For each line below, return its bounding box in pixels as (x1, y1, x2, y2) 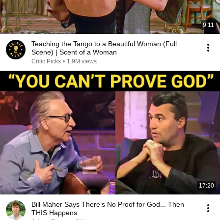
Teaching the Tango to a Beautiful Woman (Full (31, 40, 177, 48)
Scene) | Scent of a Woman (31, 48, 117, 56)
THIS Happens (31, 209, 77, 217)
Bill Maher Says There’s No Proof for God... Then (31, 200, 184, 208)
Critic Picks (31, 58, 61, 65)
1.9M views (67, 58, 97, 65)
